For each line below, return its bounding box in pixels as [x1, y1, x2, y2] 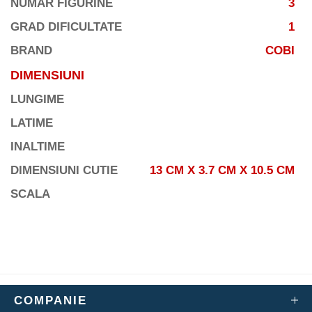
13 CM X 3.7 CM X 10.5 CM [150, 164, 295, 177]
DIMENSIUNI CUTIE [10, 164, 118, 177]
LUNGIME [10, 93, 64, 106]
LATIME [10, 116, 53, 130]
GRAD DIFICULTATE [10, 20, 122, 33]
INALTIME [10, 140, 65, 153]
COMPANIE [14, 294, 87, 307]
